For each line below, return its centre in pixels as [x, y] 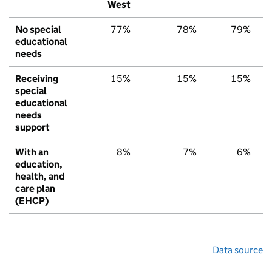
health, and [40, 176]
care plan [35, 188]
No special [38, 29]
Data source [238, 250]
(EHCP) [32, 200]
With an [32, 152]
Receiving [37, 78]
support [32, 127]
